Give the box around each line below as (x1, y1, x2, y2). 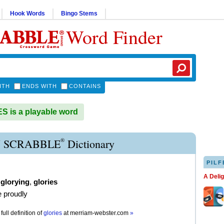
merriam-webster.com (70, 209, 130, 216)
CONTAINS (69, 83, 101, 89)
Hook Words (10, 10, 45, 17)
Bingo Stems (61, 10, 97, 17)
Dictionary (64, 136, 114, 151)
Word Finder (66, 24, 162, 49)
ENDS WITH (22, 83, 57, 89)
